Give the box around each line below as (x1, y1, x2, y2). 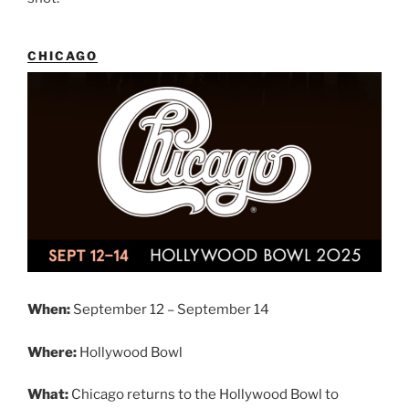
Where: (27, 343, 77, 361)
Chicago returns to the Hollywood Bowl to (68, 386, 339, 404)
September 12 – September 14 (73, 301, 272, 319)
